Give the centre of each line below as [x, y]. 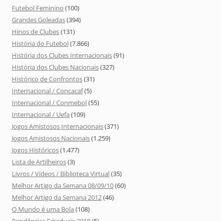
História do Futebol [40, 44]
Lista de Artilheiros [39, 162]
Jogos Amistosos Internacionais [57, 127]
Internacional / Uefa [41, 115]
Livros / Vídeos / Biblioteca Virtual [61, 174]
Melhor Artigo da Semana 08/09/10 [63, 186]
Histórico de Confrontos [47, 79]
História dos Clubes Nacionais [55, 67]
